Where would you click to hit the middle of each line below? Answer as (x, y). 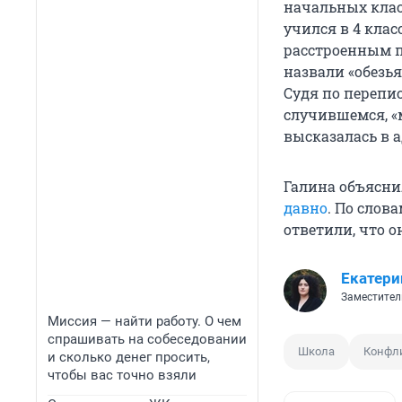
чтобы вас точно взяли (122, 375)
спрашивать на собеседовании (147, 339)
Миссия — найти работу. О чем (144, 321)
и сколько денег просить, (129, 357)
